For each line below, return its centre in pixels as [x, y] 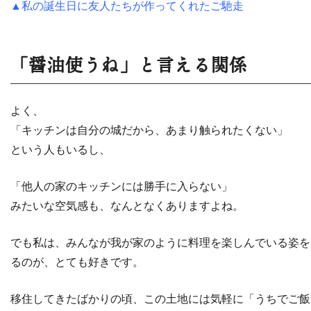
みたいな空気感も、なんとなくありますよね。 [127, 205]
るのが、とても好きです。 [77, 262]
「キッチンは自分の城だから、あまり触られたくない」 [149, 130]
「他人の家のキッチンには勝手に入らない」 [121, 186]
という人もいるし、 [60, 149]
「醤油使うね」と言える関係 [129, 65]
